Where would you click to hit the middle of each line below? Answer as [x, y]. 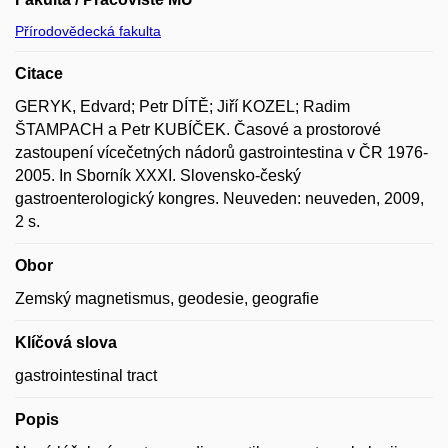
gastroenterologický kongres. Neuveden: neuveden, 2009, [219, 198]
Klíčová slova [66, 342]
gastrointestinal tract [86, 375]
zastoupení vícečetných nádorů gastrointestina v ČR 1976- [221, 152]
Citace [39, 73]
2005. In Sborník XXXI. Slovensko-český [158, 175]
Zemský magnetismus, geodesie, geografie [167, 298]
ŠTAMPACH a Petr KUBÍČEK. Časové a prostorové [198, 129]
